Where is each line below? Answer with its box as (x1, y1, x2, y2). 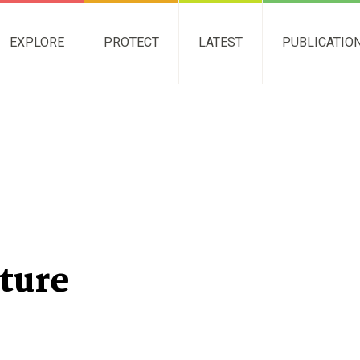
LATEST (198, 35, 243, 50)
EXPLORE (10, 35, 65, 50)
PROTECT (104, 35, 160, 50)
